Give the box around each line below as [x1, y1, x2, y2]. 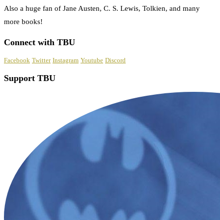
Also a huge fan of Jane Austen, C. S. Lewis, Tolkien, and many [4, 4, 200, 13]
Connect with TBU [4, 37, 75, 47]
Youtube [81, 56, 103, 64]
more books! [4, 18, 43, 26]
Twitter [32, 56, 51, 64]
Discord [105, 56, 126, 64]
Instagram [53, 56, 79, 64]
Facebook [4, 56, 30, 64]
